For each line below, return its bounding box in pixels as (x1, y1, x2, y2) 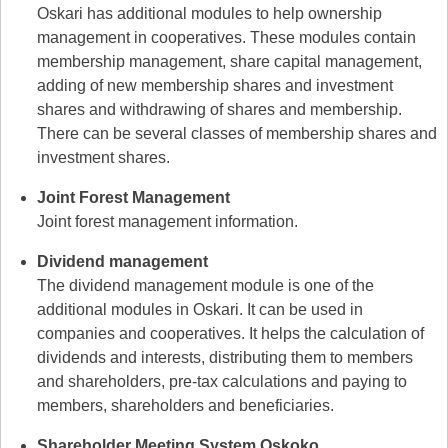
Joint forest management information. (37, 213, 298, 231)
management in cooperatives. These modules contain (37, 29, 416, 47)
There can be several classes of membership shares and (37, 125, 437, 143)
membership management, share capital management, (37, 53, 422, 71)
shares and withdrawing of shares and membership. (37, 101, 402, 119)
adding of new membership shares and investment (37, 77, 393, 95)
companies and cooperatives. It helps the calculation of (37, 325, 424, 343)
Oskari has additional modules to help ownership (37, 5, 382, 23)
